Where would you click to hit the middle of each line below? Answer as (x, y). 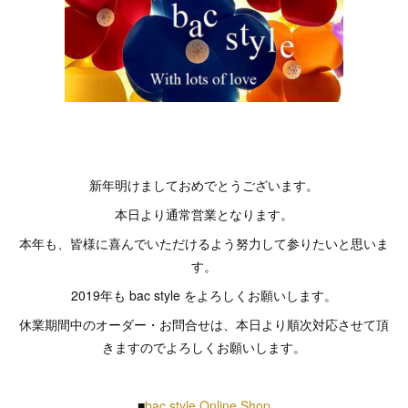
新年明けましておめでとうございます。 (204, 185)
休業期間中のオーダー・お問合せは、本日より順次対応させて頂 (204, 324)
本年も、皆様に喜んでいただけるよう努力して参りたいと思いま (204, 243)
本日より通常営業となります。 (204, 214)
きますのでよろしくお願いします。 (204, 347)
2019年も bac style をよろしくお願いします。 (204, 295)
